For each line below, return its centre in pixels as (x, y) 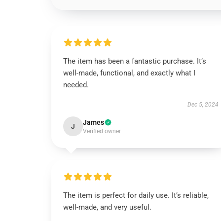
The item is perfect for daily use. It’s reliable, (136, 195)
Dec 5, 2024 (203, 105)
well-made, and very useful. (107, 207)
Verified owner (102, 131)
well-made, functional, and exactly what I (129, 73)
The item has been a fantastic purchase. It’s (135, 61)
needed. (77, 85)
